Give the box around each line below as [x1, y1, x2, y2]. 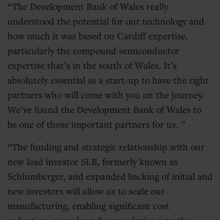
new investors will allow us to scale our [7, 185, 165, 197]
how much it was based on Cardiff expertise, [7, 29, 188, 42]
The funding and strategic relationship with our [12, 140, 205, 153]
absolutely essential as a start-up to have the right [7, 74, 209, 86]
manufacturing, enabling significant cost [7, 199, 169, 212]
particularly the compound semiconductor [7, 44, 180, 57]
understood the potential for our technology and [7, 15, 204, 27]
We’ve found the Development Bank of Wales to [7, 103, 201, 116]
